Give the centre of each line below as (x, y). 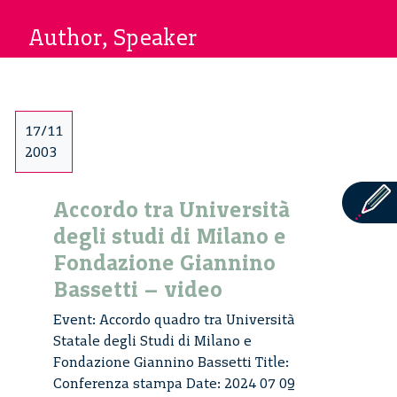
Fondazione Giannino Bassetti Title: (171, 362)
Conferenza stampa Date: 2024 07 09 (174, 384)
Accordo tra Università (171, 210)
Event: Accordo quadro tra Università (174, 320)
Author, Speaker (113, 38)
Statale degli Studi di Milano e (152, 341)
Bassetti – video (138, 289)
